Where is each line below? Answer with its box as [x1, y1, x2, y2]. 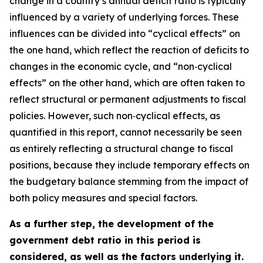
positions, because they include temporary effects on [9, 159, 249, 171]
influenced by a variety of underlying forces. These [9, 11, 239, 23]
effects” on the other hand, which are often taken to [9, 77, 245, 89]
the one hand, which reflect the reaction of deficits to [9, 44, 249, 56]
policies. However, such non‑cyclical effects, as [9, 110, 220, 122]
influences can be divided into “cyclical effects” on [9, 28, 240, 39]
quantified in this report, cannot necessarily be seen [9, 126, 242, 138]
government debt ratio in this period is [9, 234, 201, 246]
